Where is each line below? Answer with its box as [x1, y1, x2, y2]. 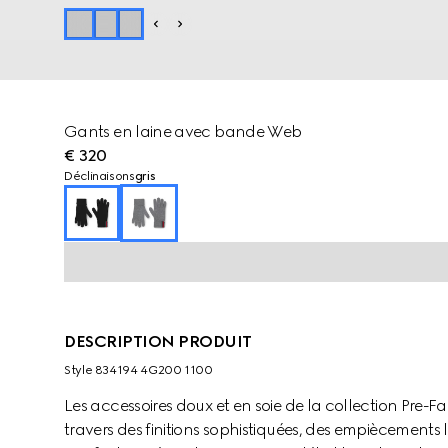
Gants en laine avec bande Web [64, 122, 302, 141]
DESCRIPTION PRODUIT [64, 332, 252, 351]
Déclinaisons [64, 169, 135, 183]
